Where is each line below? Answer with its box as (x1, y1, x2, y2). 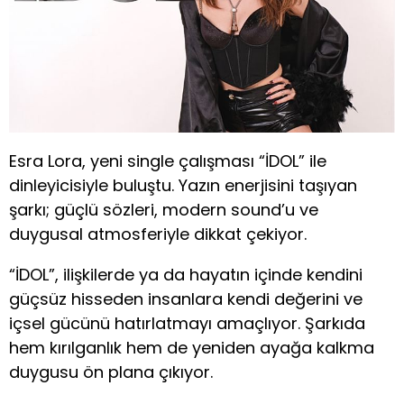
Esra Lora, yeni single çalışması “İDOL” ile (9, 150, 326, 172)
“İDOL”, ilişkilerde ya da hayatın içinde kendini (9, 263, 363, 286)
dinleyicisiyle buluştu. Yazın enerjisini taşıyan (9, 174, 357, 197)
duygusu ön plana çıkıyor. (9, 361, 213, 383)
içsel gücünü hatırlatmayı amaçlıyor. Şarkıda (9, 312, 365, 335)
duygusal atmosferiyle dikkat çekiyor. (9, 223, 307, 245)
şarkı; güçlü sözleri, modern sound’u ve (9, 198, 318, 221)
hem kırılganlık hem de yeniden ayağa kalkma (9, 336, 374, 359)
